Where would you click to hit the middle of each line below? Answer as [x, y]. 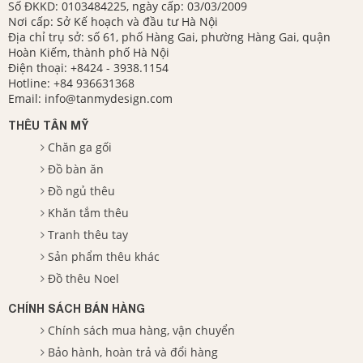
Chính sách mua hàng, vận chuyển [141, 331]
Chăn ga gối [80, 147]
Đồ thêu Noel [83, 279]
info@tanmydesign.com [109, 99]
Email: [26, 99]
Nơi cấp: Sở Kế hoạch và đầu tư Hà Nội [113, 22]
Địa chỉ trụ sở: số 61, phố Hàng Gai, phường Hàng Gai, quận [169, 37]
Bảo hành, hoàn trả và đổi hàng [133, 352]
